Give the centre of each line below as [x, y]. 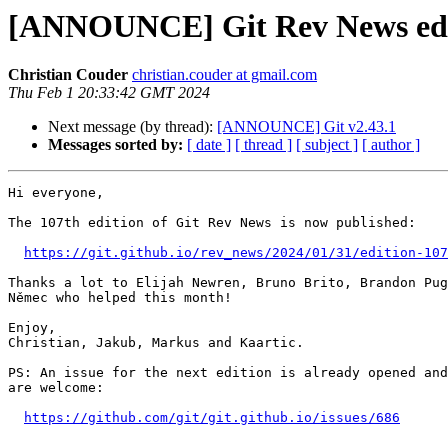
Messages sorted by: [115, 145]
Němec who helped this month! [120, 298]
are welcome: [56, 388]
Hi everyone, [56, 193]
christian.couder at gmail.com [224, 75]
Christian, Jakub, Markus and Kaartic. [156, 343]
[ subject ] [327, 145]
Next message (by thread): [132, 127]
